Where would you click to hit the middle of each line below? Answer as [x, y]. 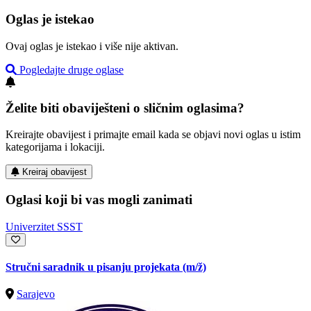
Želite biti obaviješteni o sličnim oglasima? [125, 108]
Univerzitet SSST [44, 226]
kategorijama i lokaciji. [55, 147]
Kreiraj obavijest [54, 172]
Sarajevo [36, 294]
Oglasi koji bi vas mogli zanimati [99, 199]
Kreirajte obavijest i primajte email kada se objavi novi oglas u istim [153, 135]
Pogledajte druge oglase [70, 69]
